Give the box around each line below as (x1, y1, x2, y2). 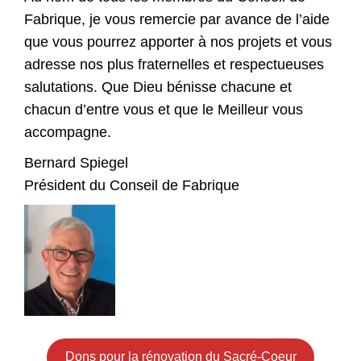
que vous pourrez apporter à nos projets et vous (24, 33, 332, 50)
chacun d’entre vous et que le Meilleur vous (24, 101, 303, 118)
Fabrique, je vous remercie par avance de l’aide (24, 10, 330, 27)
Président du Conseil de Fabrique (24, 176, 239, 193)
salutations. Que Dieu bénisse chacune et (24, 78, 292, 95)
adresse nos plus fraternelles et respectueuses (24, 56, 324, 73)
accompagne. (24, 123, 111, 140)
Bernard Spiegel (24, 154, 128, 171)
